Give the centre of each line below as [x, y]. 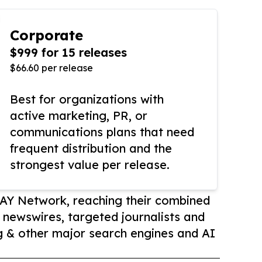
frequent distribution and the [91, 149]
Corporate [46, 35]
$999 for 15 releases [68, 53]
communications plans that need [102, 132]
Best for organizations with [87, 99]
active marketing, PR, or [79, 116]
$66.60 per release [51, 68]
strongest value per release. [90, 165]
